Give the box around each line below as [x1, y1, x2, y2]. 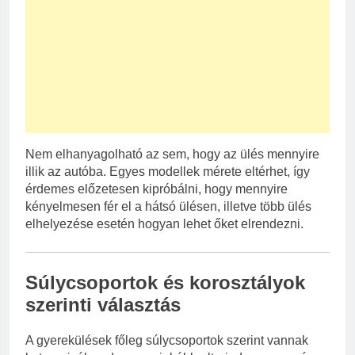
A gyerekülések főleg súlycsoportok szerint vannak [25, 333, 308, 347]
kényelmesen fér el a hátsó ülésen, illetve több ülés [25, 199, 311, 213]
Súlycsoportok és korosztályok [25, 271, 305, 293]
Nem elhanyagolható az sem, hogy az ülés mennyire [25, 147, 319, 161]
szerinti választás [25, 293, 181, 315]
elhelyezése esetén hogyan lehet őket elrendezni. [25, 216, 303, 231]
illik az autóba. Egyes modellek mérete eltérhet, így [25, 164, 310, 178]
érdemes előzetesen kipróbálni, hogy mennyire [25, 181, 288, 196]
